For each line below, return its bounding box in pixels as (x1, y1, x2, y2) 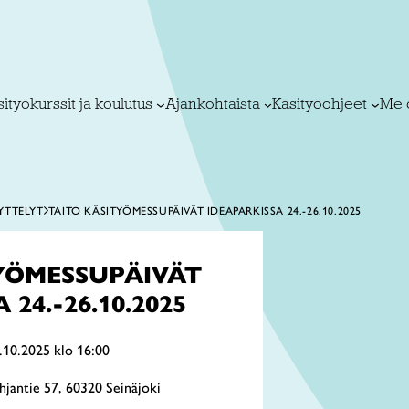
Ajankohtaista (164, 94, 260, 113)
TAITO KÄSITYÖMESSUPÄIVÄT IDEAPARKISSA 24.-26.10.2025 (47, 204, 362, 217)
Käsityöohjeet (272, 94, 368, 113)
